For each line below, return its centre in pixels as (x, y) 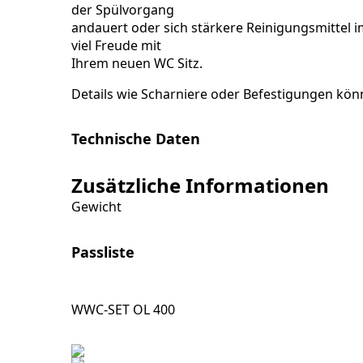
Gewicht (97, 207)
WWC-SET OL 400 (124, 310)
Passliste (103, 252)
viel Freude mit (117, 45)
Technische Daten (136, 139)
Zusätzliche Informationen (201, 185)
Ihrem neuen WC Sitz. (137, 63)
